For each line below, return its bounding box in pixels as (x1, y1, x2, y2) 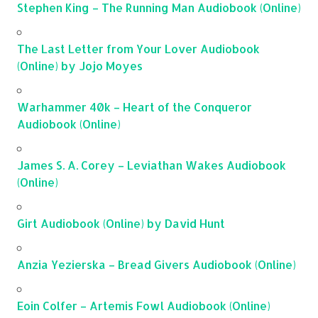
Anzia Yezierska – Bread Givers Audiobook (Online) (17, 257, 296, 272)
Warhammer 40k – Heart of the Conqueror (17, 99, 252, 114)
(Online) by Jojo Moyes (17, 58, 143, 73)
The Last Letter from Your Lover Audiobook (17, 41, 260, 56)
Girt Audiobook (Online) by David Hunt (17, 216, 225, 231)
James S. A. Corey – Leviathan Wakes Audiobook (17, 158, 286, 172)
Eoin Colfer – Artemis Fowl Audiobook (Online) (17, 298, 270, 313)
